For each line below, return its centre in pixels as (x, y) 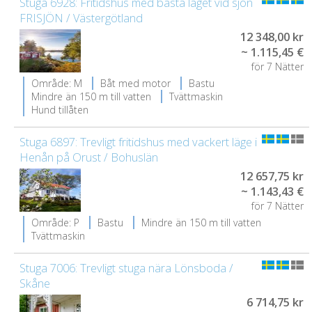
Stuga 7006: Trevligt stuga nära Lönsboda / (126, 268)
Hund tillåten (60, 110)
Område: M (57, 83)
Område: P (55, 223)
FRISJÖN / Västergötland (81, 18)
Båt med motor (135, 83)
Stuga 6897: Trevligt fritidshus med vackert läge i (138, 142)
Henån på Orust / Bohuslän (89, 157)
